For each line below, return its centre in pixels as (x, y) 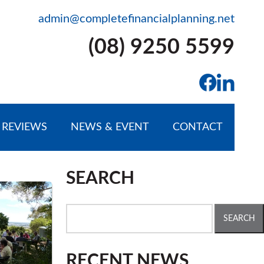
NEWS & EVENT (110, 127)
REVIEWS (24, 127)
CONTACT (197, 127)
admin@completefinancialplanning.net (136, 19)
